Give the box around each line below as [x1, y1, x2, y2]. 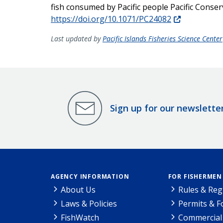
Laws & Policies [61, 198, 117, 209]
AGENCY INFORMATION [51, 172, 129, 181]
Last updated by [51, 33, 103, 43]
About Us [61, 184, 96, 195]
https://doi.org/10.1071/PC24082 [51, 13, 171, 24]
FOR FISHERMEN [168, 172, 222, 181]
